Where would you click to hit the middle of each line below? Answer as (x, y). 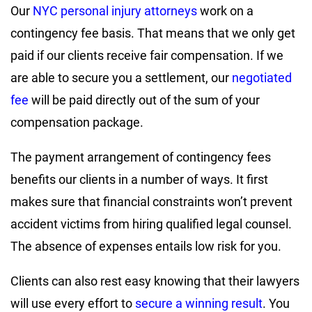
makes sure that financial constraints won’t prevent (151, 202)
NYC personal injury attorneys (114, 11)
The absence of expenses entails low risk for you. (146, 247)
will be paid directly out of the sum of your (144, 100)
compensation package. (77, 123)
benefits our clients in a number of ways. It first (139, 180)
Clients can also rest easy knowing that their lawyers (155, 281)
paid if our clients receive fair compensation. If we (147, 56)
